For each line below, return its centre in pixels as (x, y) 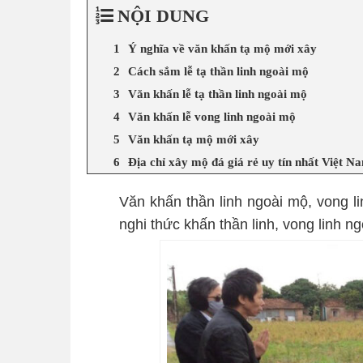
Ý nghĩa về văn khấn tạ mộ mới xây (222, 48)
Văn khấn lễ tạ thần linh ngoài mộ (218, 94)
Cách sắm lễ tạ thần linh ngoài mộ (218, 71)
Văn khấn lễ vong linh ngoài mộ (212, 116)
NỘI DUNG (163, 15)
